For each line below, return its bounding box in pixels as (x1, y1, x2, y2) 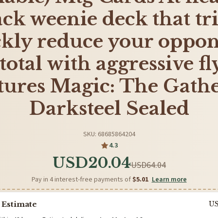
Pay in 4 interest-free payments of (31, 174, 132, 184)
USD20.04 (52, 153, 131, 172)
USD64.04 (130, 159, 166, 171)
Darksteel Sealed (29, 97, 189, 120)
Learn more (151, 174, 187, 184)
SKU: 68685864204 (83, 129, 135, 139)
